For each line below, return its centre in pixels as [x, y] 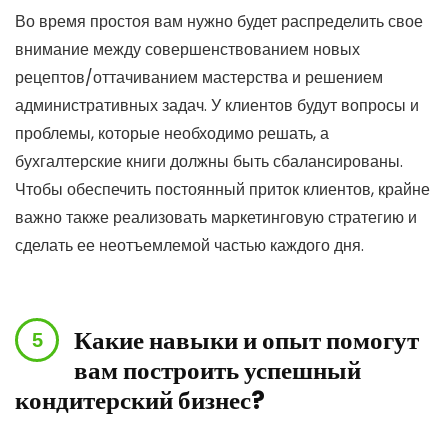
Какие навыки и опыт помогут [246, 340]
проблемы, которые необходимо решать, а [172, 133]
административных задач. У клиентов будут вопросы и [217, 105]
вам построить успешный [217, 370]
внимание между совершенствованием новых [187, 49]
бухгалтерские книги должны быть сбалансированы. [209, 161]
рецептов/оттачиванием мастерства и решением [199, 77]
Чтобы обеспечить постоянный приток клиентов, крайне [222, 189]
